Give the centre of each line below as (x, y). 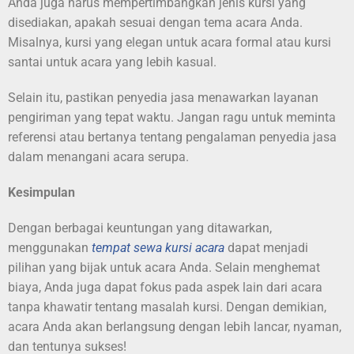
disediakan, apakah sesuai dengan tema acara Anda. (155, 23)
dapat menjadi (266, 248)
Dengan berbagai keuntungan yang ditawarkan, (140, 228)
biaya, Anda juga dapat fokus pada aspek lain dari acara (165, 288)
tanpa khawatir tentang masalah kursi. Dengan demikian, (167, 307)
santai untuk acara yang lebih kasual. (112, 62)
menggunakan (50, 248)
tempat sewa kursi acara (158, 248)
